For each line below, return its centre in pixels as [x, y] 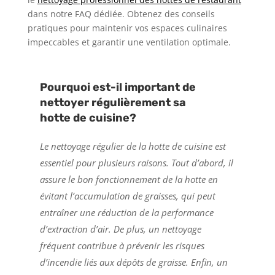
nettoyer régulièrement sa [113, 103]
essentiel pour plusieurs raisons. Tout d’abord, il [136, 163]
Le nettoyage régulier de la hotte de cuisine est [133, 146]
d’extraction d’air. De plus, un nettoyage [120, 229]
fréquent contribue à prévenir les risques [122, 246]
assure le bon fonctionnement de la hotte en [129, 180]
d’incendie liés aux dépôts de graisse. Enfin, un [134, 262]
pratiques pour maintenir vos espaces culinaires [127, 28]
